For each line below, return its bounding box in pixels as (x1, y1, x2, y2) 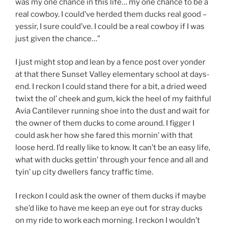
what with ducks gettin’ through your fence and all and (15, 155, 208, 165)
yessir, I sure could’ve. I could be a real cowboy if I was (15, 21, 205, 31)
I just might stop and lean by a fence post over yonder (15, 58, 206, 67)
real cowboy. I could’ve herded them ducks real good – (15, 9, 207, 19)
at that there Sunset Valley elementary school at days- (15, 70, 210, 79)
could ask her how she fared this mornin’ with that (15, 131, 193, 140)
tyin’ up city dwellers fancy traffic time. (15, 167, 153, 177)
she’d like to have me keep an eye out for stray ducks (15, 203, 203, 213)
